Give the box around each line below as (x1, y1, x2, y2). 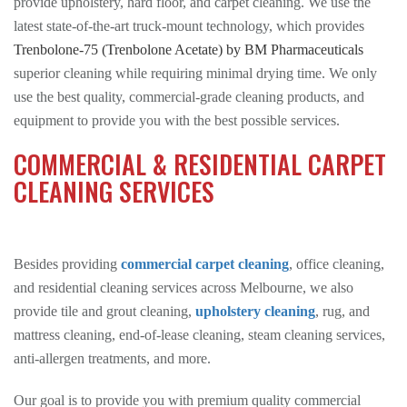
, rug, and (315, 303, 370, 319)
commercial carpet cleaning (121, 256, 289, 272)
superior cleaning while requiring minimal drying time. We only (14, 65, 377, 81)
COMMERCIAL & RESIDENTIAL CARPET (14, 145, 386, 183)
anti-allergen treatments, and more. (14, 351, 211, 366)
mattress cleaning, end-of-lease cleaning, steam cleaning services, (14, 327, 385, 342)
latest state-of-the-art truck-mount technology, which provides (14, 18, 364, 34)
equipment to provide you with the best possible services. (14, 113, 340, 128)
